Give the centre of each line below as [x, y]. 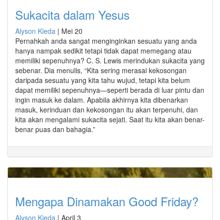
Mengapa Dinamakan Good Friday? [107, 201]
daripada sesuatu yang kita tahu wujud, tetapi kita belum [103, 80]
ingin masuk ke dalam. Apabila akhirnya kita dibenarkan [102, 99]
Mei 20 [72, 31]
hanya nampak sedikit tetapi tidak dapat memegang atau [103, 50]
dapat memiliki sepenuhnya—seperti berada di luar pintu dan [110, 90]
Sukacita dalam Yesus [72, 14]
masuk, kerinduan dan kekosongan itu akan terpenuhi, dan [107, 109]
